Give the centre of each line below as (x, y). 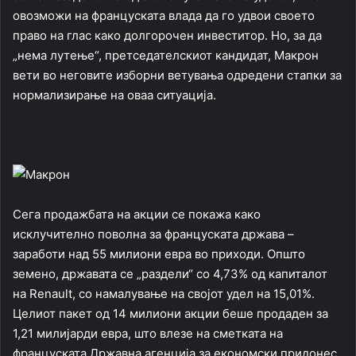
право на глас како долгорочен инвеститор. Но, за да (167, 36)
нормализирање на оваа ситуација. (114, 95)
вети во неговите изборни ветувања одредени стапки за (177, 75)
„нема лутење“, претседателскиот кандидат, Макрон (166, 56)
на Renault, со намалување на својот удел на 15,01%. (164, 294)
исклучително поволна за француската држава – (153, 234)
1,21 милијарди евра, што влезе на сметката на (148, 334)
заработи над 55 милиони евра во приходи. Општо (159, 254)
